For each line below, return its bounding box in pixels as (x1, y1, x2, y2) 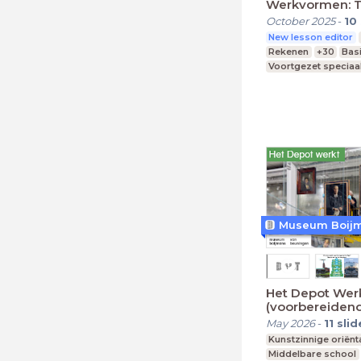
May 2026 (266, 317, 315, 330)
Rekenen (268, 45, 309, 57)
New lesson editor (268, 31, 354, 43)
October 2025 (266, 14, 335, 27)
